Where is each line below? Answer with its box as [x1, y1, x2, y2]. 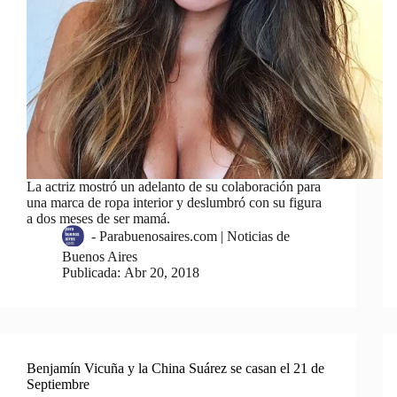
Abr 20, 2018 [124, 264, 200, 280]
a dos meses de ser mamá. [27, 210, 170, 226]
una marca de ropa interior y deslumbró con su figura [27, 194, 322, 210]
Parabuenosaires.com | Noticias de [99, 229, 291, 245]
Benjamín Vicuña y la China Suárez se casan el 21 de [27, 360, 324, 376]
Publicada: [62, 264, 121, 280]
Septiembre [27, 376, 90, 392]
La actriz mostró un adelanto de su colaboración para [27, 178, 321, 194]
